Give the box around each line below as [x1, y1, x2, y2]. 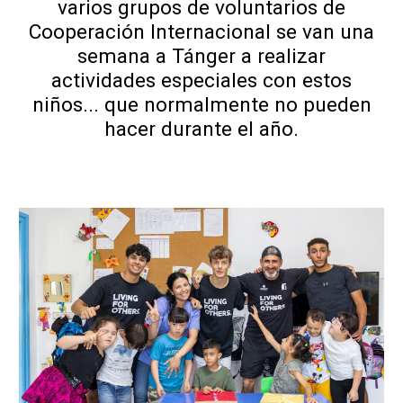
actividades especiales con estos [51, 68, 352, 93]
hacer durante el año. [104, 117, 299, 141]
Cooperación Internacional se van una [29, 20, 374, 44]
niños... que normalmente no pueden [31, 93, 372, 117]
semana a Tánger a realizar [77, 44, 326, 68]
